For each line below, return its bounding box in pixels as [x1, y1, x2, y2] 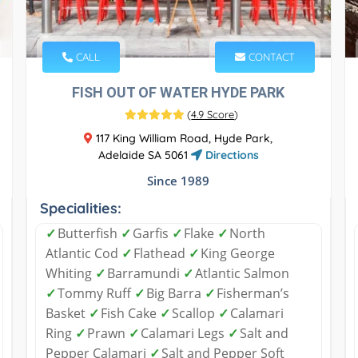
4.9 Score [191, 107, 235, 121]
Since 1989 [147, 172, 210, 189]
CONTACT [245, 50, 296, 63]
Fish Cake [100, 304, 160, 322]
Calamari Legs [140, 324, 228, 342]
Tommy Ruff [57, 284, 134, 302]
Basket [45, 304, 89, 322]
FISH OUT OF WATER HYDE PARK [72, 83, 285, 101]
